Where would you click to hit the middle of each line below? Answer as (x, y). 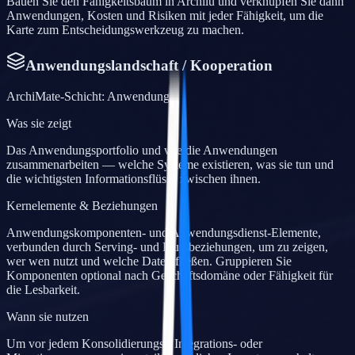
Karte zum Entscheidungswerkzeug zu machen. (125, 29)
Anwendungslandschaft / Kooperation (149, 66)
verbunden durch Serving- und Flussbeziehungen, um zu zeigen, (167, 247)
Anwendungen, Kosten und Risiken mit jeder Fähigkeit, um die (165, 15)
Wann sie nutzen (48, 317)
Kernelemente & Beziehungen (82, 206)
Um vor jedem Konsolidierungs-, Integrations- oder (134, 344)
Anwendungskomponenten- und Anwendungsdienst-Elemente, (164, 233)
